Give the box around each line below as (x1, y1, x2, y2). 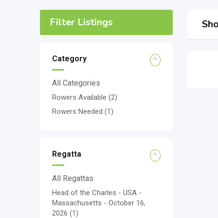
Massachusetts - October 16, (52, 199, 145, 207)
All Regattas (52, 174, 93, 183)
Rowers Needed (52, 107, 105, 116)
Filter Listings (50, 16, 113, 29)
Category (52, 54, 87, 63)
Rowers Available (52, 93, 109, 102)
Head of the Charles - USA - (52, 188, 142, 197)
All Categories (52, 78, 100, 88)
